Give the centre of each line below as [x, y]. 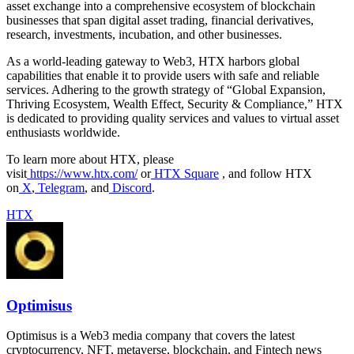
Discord [132, 187]
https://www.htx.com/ [84, 173]
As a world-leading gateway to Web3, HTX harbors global [153, 61]
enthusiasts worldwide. [63, 132]
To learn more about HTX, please [90, 159]
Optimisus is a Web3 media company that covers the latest [151, 336]
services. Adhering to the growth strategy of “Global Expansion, [166, 89]
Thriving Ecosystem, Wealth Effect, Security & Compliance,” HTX [175, 104]
